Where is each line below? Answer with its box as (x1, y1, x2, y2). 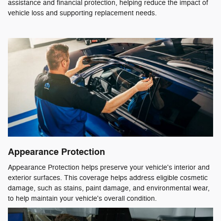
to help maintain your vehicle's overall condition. (8, 194, 157, 203)
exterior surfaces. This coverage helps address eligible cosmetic (8, 174, 208, 182)
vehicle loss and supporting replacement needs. (8, 8, 157, 17)
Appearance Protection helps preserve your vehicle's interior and (8, 163, 210, 172)
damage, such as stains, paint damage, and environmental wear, (8, 184, 210, 192)
